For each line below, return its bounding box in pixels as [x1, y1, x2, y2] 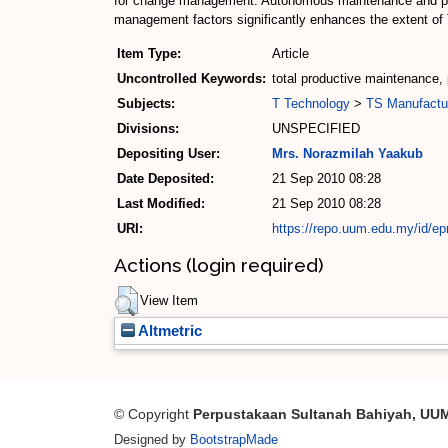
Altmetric [135, 323, 202, 340]
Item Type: [117, 46, 181, 62]
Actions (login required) [114, 254, 324, 277]
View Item [140, 293, 198, 309]
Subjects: [117, 96, 175, 112]
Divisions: [117, 121, 179, 137]
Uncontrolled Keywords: [117, 71, 266, 87]
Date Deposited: [117, 171, 214, 187]
